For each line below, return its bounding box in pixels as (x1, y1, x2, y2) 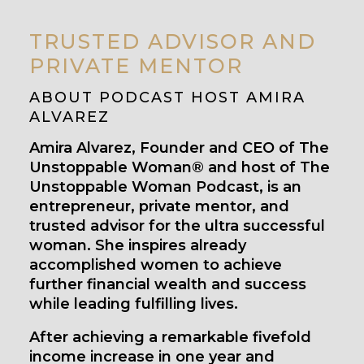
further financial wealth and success (29, 275, 306, 293)
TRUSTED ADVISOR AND (29, 28, 316, 54)
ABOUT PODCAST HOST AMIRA (29, 88, 305, 106)
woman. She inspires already (29, 236, 246, 254)
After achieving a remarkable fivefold (29, 327, 311, 346)
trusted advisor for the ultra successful (29, 216, 325, 235)
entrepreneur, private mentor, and (29, 197, 289, 215)
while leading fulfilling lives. (29, 294, 242, 313)
